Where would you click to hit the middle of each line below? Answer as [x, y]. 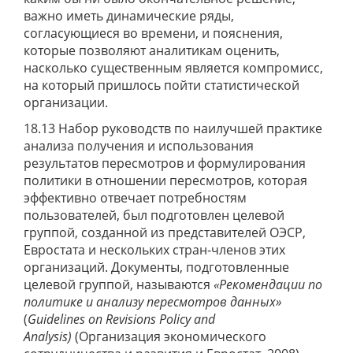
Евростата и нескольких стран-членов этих [154, 250]
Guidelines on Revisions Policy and [121, 319]
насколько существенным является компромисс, [173, 68]
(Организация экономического [171, 336]
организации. [66, 102]
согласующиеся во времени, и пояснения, [153, 33]
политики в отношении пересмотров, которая [165, 180]
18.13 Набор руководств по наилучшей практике [173, 128]
